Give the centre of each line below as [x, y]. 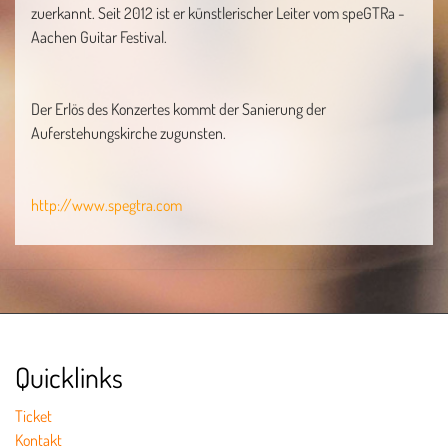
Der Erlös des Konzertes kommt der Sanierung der [178, 109]
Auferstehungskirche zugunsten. [128, 133]
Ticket [33, 416]
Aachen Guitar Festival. [99, 37]
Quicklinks [69, 377]
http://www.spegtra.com [106, 205]
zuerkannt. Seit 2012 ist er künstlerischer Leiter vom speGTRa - [218, 13]
